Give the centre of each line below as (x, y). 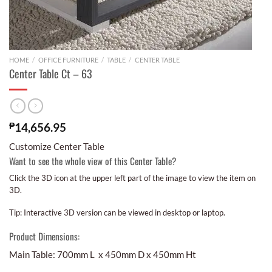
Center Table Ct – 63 (51, 74)
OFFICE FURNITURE (68, 60)
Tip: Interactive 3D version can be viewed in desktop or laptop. (117, 212)
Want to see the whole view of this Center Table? (93, 161)
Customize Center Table (57, 146)
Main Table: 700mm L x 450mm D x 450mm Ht (103, 254)
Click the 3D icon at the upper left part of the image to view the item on (132, 178)
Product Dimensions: (44, 236)
